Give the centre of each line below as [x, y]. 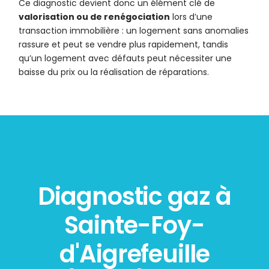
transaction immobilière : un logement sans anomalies [134, 31]
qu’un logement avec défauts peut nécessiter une [125, 59]
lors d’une [192, 17]
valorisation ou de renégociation [95, 17]
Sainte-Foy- [134, 225]
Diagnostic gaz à [134, 197]
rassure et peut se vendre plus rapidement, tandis [124, 45]
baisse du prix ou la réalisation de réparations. [114, 72]
